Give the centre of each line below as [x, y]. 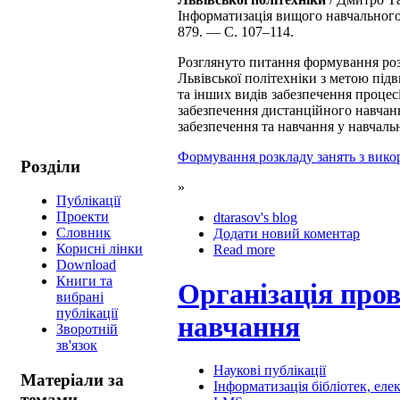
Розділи [50, 166]
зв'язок [77, 346]
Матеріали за [72, 380]
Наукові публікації [270, 370]
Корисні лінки [100, 249]
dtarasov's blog [255, 218]
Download [86, 265]
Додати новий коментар [287, 234]
